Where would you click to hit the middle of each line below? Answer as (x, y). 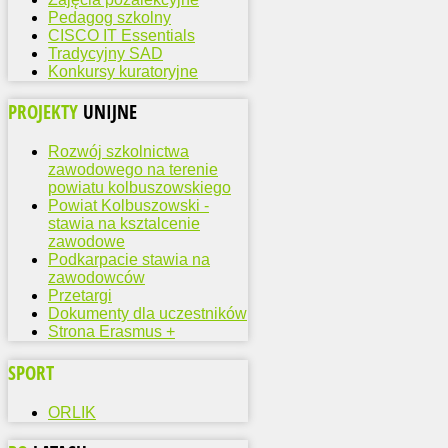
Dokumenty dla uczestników (147, 314)
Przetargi (80, 296)
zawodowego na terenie (133, 170)
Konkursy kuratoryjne (123, 71)
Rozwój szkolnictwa (118, 152)
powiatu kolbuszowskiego (139, 188)
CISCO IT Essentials (121, 35)
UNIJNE (110, 112)
